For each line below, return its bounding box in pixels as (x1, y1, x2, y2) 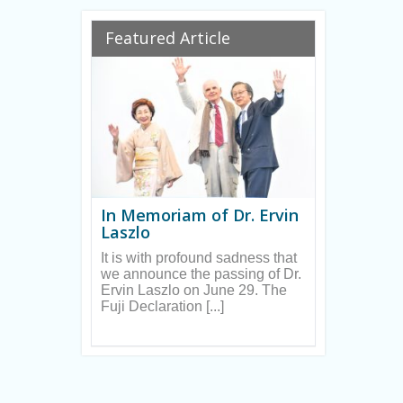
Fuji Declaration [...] (101, 299, 224, 315)
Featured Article (105, 27, 230, 49)
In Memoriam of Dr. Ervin (101, 204, 299, 227)
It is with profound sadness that (101, 250, 297, 266)
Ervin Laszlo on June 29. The (101, 282, 287, 299)
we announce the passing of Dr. (101, 266, 301, 282)
